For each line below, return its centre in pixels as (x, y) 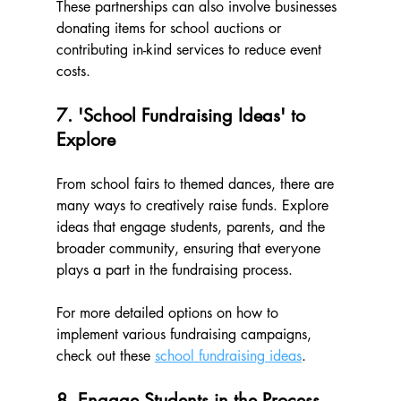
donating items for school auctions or (171, 29)
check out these (105, 356)
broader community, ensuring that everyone (190, 249)
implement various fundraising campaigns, (186, 335)
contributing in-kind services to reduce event (191, 50)
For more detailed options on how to (169, 313)
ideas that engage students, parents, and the (192, 227)
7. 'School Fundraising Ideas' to (183, 116)
